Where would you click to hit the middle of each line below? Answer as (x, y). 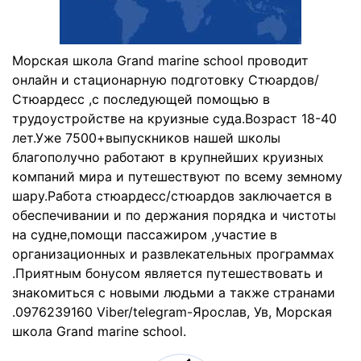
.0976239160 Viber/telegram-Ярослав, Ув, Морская (172, 312)
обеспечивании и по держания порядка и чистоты (174, 215)
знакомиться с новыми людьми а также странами (174, 293)
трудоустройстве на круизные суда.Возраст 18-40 (174, 118)
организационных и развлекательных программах (173, 254)
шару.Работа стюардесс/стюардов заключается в (172, 196)
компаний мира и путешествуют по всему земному (177, 176)
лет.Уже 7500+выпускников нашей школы (146, 138)
